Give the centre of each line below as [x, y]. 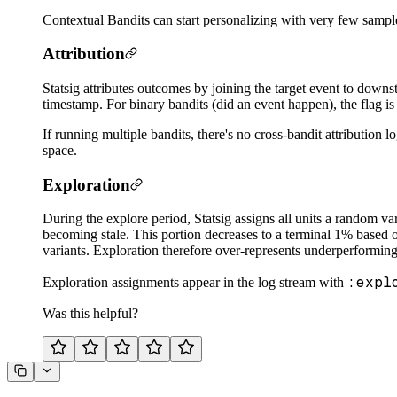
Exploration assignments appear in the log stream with [195, 283]
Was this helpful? [90, 314]
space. [60, 150]
